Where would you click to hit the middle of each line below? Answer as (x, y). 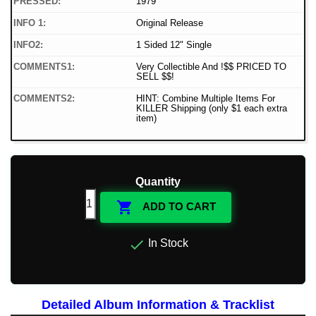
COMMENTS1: (44, 67)
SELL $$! (155, 77)
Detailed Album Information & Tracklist (158, 305)
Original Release (170, 23)
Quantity (158, 182)
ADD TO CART (178, 207)
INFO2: (28, 45)
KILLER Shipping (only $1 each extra (212, 109)
